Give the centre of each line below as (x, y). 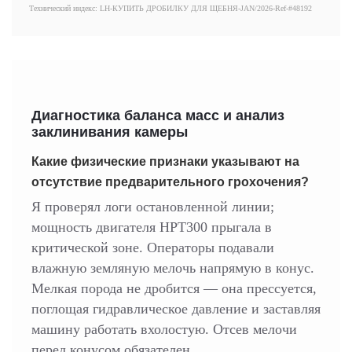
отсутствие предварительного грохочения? (170, 182)
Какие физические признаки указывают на (165, 162)
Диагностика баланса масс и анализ (158, 115)
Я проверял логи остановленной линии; (153, 207)
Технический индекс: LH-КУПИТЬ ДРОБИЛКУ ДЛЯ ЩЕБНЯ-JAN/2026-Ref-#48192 (170, 8)
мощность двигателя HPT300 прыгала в (152, 227)
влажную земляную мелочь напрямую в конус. (173, 268)
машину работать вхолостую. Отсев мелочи (164, 330)
